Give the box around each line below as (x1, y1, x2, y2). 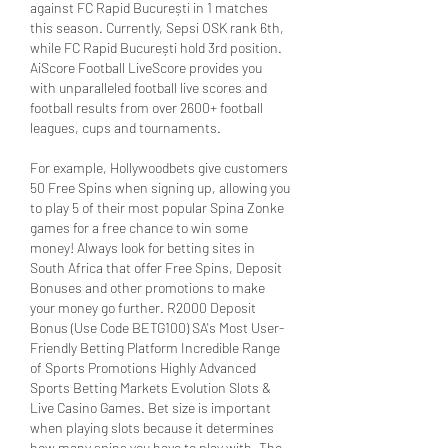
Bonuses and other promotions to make (30, 278, 265, 296)
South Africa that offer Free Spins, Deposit (30, 258, 282, 276)
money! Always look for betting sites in (30, 238, 255, 256)
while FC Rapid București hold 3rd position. (30, 38, 282, 56)
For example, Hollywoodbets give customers (30, 158, 288, 176)
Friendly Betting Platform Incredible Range (30, 338, 280, 356)
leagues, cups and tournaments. (30, 118, 224, 136)
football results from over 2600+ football (30, 98, 263, 116)
